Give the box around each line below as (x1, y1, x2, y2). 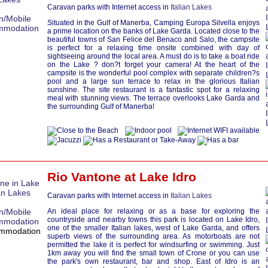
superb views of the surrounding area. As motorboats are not (47, 232, 260, 240)
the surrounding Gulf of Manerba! (47, 102, 154, 111)
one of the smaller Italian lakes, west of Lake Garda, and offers (47, 224, 260, 232)
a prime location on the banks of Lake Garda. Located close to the (47, 27, 260, 35)
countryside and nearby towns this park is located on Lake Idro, (47, 215, 260, 224)
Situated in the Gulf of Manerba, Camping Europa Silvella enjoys (47, 19, 260, 27)
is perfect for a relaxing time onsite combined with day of (47, 44, 260, 52)
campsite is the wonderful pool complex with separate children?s (47, 69, 260, 77)
